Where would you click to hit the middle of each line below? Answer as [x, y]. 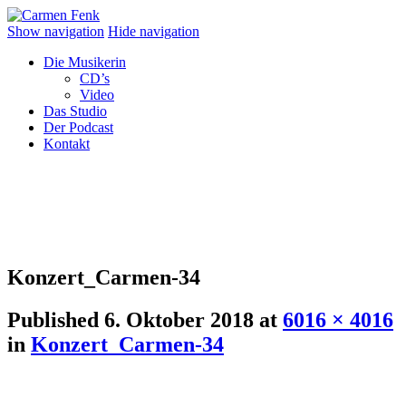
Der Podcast [78, 127]
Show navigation [56, 31]
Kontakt [67, 144]
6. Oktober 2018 [179, 319]
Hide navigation [154, 31]
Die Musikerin [85, 62]
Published [56, 319]
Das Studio [75, 111]
